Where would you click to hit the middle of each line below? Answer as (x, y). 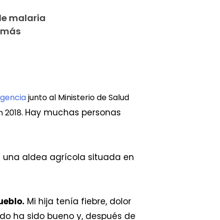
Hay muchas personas (73, 113)
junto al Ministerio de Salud (78, 98)
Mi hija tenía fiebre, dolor (78, 202)
